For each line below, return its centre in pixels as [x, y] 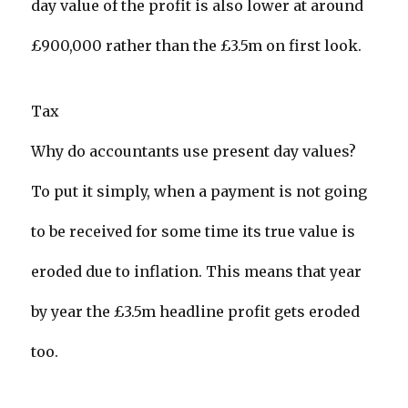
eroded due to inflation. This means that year [197, 272]
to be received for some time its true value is [194, 232]
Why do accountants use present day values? [194, 152]
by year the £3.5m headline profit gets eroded [196, 312]
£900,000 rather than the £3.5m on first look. [197, 46]
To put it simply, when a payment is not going [199, 192]
